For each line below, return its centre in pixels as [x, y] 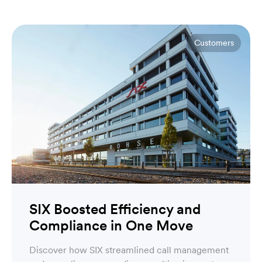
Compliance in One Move [111, 225]
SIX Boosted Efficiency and [115, 209]
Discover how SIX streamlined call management [129, 249]
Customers [214, 43]
